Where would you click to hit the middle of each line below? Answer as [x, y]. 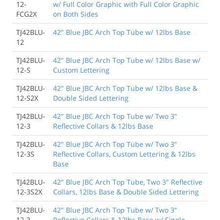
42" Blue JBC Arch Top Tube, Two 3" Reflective [128, 182]
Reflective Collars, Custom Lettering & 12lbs [124, 154]
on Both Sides [76, 14]
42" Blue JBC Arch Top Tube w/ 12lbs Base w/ [127, 60]
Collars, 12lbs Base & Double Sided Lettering [126, 192]
